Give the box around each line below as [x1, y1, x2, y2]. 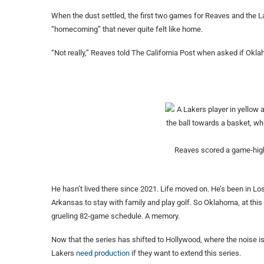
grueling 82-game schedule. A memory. [51, 212, 180, 221]
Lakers [51, 249, 76, 258]
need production [76, 249, 130, 258]
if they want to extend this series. [130, 249, 241, 258]
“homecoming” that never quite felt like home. [51, 25, 203, 34]
